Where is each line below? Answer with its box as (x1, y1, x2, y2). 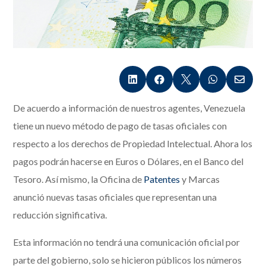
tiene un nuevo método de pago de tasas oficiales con (13, 120, 227, 132)
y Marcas (180, 173, 220, 185)
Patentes (144, 173, 180, 185)
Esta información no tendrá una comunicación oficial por (13, 236, 240, 248)
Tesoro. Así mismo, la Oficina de (13, 173, 144, 185)
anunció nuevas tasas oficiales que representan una (13, 191, 217, 203)
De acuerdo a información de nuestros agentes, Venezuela (13, 102, 246, 114)
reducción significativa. (13, 209, 107, 221)
